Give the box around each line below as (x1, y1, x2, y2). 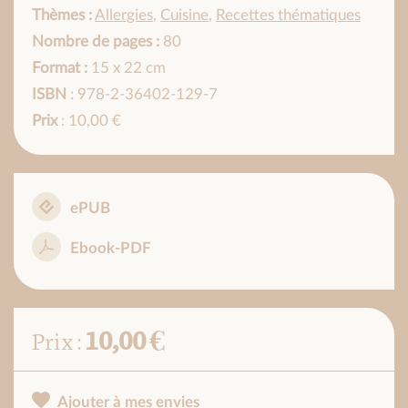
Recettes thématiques (216, 7, 361, 24)
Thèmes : (32, 7, 92, 24)
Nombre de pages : (32, 34, 159, 50)
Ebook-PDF (70, 240, 151, 257)
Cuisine (160, 7, 209, 24)
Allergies (95, 7, 153, 24)
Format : (32, 60, 87, 76)
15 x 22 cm (87, 60, 166, 76)
